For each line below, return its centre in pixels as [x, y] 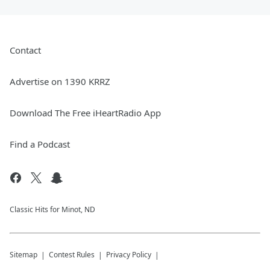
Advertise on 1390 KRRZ [60, 82]
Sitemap [24, 255]
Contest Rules [72, 255]
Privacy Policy [129, 255]
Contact [25, 50]
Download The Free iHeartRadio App [85, 113]
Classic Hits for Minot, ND [52, 210]
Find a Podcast [40, 144]
